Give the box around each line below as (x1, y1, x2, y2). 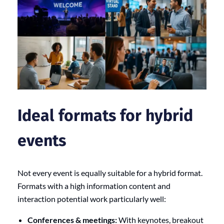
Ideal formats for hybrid (17, 105, 193, 125)
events (17, 130, 66, 150)
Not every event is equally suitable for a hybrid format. (17, 167, 202, 177)
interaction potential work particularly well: (17, 193, 166, 203)
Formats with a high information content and (17, 180, 170, 190)
